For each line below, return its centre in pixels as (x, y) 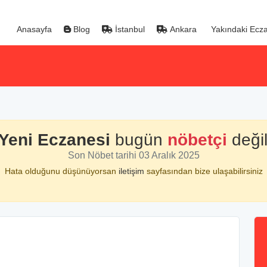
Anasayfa (33, 29)
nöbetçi (197, 140)
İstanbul (129, 29)
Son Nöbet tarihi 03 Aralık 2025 (133, 155)
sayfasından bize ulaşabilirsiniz (204, 171)
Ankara (182, 29)
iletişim (132, 171)
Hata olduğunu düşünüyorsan (61, 171)
